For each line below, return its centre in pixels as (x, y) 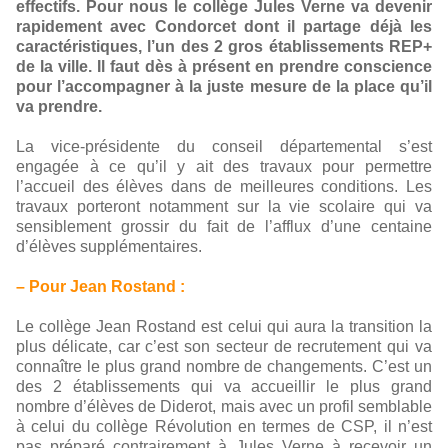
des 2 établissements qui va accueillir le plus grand (224, 386)
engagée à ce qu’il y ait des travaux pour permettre (224, 166)
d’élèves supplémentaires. (111, 246)
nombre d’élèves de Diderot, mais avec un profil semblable (224, 406)
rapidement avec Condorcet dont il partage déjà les (224, 26)
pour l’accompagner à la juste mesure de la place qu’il (224, 86)
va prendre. (61, 106)
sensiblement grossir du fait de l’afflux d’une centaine (224, 226)
